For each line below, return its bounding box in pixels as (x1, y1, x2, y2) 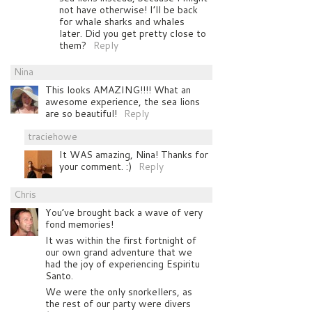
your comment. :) (59, 159, 132, 173)
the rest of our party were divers (45, 296, 191, 311)
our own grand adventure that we (45, 244, 192, 259)
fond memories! (45, 217, 114, 231)
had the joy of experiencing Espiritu (45, 256, 200, 271)
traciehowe (28, 129, 77, 143)
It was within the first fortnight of (45, 233, 196, 247)
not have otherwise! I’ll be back (59, 2, 198, 17)
